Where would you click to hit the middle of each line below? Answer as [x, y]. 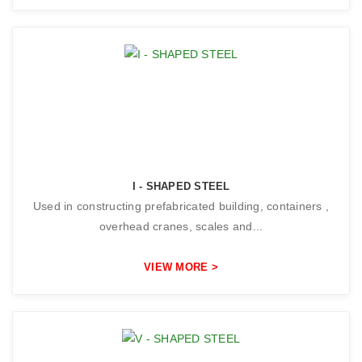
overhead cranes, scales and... [181, 227]
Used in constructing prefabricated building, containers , [181, 206]
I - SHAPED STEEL [181, 187]
